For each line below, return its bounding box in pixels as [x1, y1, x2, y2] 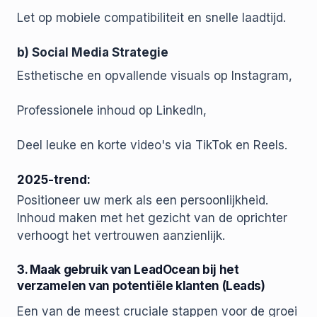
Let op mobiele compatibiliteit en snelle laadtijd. [17, 11, 286, 25]
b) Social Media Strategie [17, 45, 168, 60]
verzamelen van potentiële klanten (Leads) [17, 279, 265, 294]
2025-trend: [17, 173, 91, 188]
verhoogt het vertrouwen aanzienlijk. [17, 229, 225, 243]
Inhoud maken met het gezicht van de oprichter [17, 211, 287, 226]
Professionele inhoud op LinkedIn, [17, 103, 207, 118]
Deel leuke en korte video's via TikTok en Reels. [17, 138, 287, 153]
